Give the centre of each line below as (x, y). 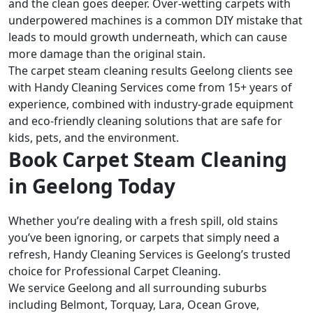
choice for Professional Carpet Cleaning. (115, 271)
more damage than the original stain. (107, 54)
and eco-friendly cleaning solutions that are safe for (145, 121)
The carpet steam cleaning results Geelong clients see (151, 71)
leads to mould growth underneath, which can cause (148, 37)
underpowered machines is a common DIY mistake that (155, 21)
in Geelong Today (92, 186)
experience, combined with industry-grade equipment (151, 104)
